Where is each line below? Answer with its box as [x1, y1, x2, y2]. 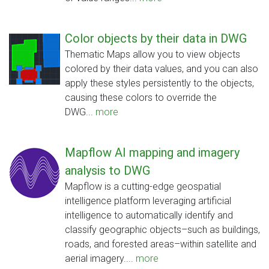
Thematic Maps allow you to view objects [65, 49, 240, 61]
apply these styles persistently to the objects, [65, 77, 254, 89]
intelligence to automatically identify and [65, 210, 233, 222]
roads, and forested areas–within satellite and [65, 238, 256, 250]
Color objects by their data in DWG [65, 31, 247, 46]
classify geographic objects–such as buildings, [65, 224, 260, 236]
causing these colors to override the [65, 92, 217, 104]
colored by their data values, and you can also [65, 63, 258, 75]
